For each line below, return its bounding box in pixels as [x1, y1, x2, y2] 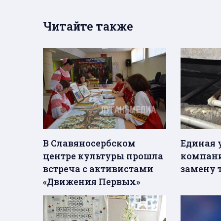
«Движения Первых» [43, 176, 140, 188]
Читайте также [43, 18, 133, 34]
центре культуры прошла [43, 150, 163, 162]
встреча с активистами [43, 163, 153, 175]
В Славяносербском [43, 137, 136, 149]
